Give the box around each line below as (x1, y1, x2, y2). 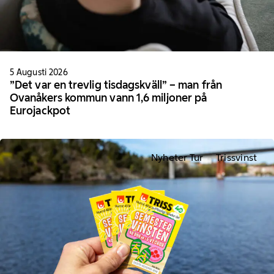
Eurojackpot (10, 103, 70, 117)
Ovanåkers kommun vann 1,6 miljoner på (10, 91, 207, 105)
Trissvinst (215, 152, 257, 164)
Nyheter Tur (150, 152, 204, 164)
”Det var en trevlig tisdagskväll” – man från (10, 78, 222, 92)
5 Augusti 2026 (10, 66, 68, 78)
